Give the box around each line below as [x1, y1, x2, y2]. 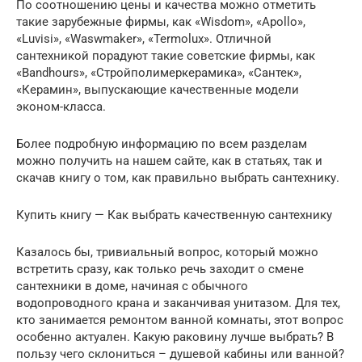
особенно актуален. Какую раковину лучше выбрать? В [16, 330, 334, 345]
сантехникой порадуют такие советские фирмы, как [16, 48, 315, 64]
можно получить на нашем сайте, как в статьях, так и [16, 154, 322, 169]
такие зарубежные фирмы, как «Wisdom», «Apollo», [16, 15, 305, 30]
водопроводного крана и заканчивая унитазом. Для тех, [16, 296, 340, 311]
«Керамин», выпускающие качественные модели [16, 82, 299, 98]
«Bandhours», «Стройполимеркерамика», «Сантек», [16, 65, 301, 81]
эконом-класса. [16, 99, 106, 115]
